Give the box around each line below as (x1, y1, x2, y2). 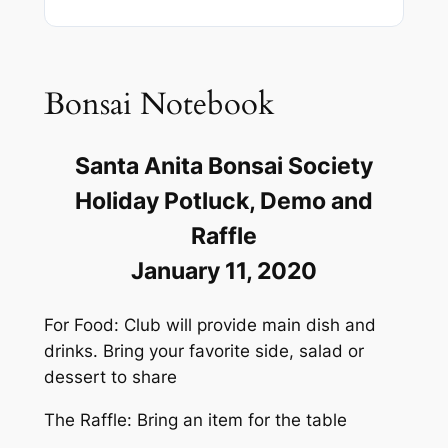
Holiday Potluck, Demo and (75, 186, 373, 215)
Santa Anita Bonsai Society (75, 151, 373, 180)
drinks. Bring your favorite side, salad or (43, 341, 364, 362)
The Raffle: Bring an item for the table (43, 409, 347, 430)
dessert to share (43, 367, 177, 388)
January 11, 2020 (131, 256, 317, 285)
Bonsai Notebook (43, 83, 275, 126)
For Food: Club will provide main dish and (43, 315, 376, 336)
